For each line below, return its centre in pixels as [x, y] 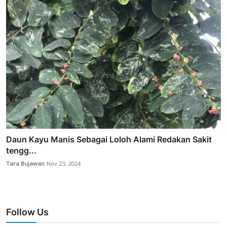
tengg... [21, 150]
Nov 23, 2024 [63, 164]
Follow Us [27, 212]
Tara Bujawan [25, 164]
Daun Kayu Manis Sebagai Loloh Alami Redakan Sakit [109, 139]
